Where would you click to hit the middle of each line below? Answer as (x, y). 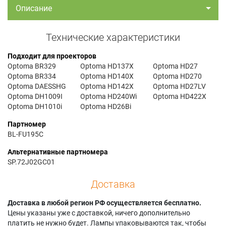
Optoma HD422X (180, 96)
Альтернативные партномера (58, 152)
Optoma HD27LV (180, 86)
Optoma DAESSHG (37, 86)
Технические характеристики (113, 37)
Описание (34, 8)
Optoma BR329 (32, 66)
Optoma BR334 (32, 76)
